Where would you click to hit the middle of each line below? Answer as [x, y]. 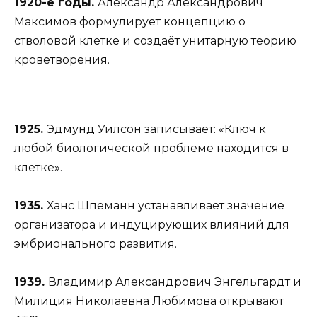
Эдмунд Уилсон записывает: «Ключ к [156, 129]
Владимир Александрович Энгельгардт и [175, 282]
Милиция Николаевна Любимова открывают [149, 301]
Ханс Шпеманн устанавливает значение [166, 206]
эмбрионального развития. [96, 244]
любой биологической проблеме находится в [151, 148]
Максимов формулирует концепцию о [130, 22]
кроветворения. [62, 60]
